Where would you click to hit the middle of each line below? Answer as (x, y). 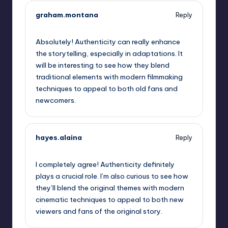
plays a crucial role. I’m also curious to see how (112, 176)
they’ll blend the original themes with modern (110, 188)
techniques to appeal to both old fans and (107, 89)
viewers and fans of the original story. (99, 211)
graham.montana (67, 15)
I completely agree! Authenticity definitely (105, 164)
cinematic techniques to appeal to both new (110, 199)
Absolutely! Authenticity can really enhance (108, 42)
